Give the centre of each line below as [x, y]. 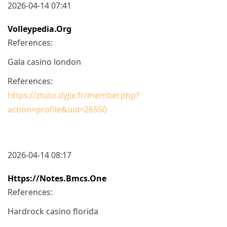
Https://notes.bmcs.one [57, 178]
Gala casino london [44, 62]
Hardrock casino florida [53, 211]
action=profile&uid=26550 [57, 109]
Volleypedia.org [40, 29]
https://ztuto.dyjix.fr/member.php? [73, 95]
